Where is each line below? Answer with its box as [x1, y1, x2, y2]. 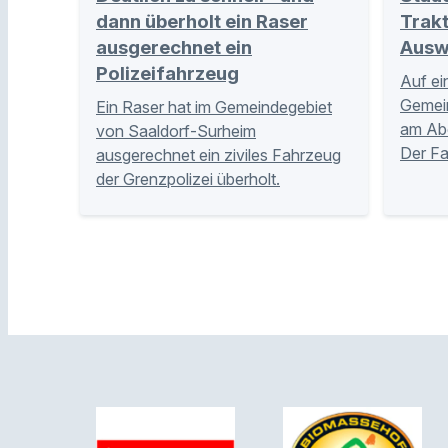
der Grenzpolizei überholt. [96, 169, 280, 190]
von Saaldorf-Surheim [96, 121, 256, 142]
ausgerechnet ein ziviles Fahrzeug [96, 145, 341, 166]
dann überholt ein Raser [96, 10, 308, 34]
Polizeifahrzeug [96, 62, 239, 86]
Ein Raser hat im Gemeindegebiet [96, 97, 332, 118]
